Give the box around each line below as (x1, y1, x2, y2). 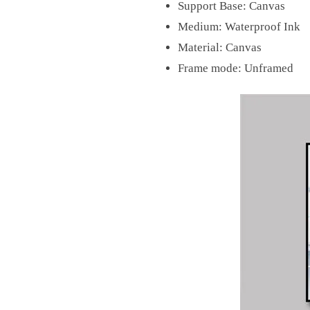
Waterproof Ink (224, 20, 300, 34)
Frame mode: (177, 62, 244, 75)
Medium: (177, 20, 225, 34)
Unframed (244, 62, 293, 75)
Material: (177, 41, 226, 55)
